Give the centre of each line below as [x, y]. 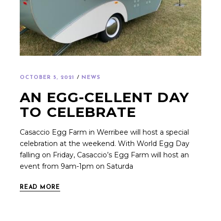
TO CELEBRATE [78, 112]
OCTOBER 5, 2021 [47, 78]
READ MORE [40, 187]
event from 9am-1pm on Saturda [77, 166]
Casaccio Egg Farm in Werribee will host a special [105, 132]
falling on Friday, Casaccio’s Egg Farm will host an [105, 155]
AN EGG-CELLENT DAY [105, 97]
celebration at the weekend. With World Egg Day [105, 144]
